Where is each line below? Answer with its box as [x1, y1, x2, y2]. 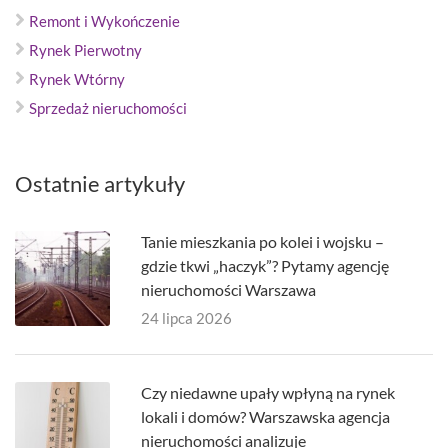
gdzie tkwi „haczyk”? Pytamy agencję [141, 256, 389, 275]
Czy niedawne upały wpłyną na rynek [141, 383, 395, 402]
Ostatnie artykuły [15, 170, 185, 197]
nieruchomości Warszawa [141, 280, 316, 299]
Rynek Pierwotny [29, 41, 142, 59]
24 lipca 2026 [141, 309, 232, 327]
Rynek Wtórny [29, 70, 125, 88]
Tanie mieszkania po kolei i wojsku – [141, 232, 384, 251]
